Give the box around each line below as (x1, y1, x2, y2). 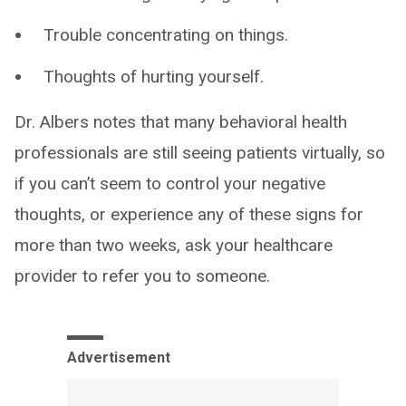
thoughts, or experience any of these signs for (14, 204, 363, 226)
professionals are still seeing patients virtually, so (14, 142, 385, 164)
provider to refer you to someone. (14, 266, 270, 287)
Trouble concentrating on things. (43, 24, 288, 46)
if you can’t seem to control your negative (14, 173, 325, 195)
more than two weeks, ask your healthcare (14, 235, 333, 256)
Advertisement (67, 349, 170, 367)
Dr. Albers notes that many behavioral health (14, 111, 347, 133)
